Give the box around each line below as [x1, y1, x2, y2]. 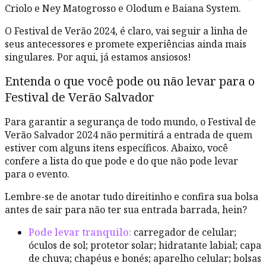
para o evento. [5, 167, 72, 180]
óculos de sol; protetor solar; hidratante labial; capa [28, 238, 261, 252]
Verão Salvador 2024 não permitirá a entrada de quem [5, 128, 252, 141]
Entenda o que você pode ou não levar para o [5, 73, 255, 90]
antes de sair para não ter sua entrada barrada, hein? [5, 202, 247, 216]
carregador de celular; [131, 225, 236, 239]
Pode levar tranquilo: [28, 225, 131, 239]
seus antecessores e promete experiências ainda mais [5, 37, 246, 50]
